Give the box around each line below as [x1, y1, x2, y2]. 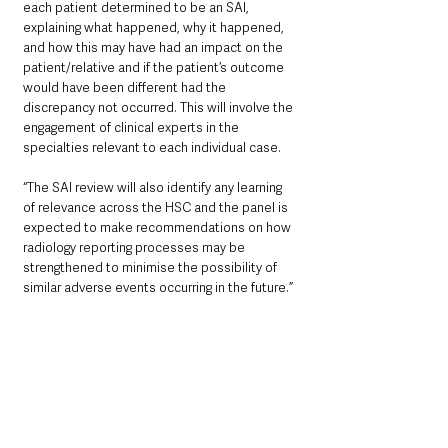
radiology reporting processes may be [23, 239, 248, 257]
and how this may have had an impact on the [23, 39, 286, 57]
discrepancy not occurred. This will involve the [23, 99, 296, 117]
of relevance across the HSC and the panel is [23, 199, 291, 217]
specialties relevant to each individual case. [23, 139, 281, 157]
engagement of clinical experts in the [23, 119, 242, 137]
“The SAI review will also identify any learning [23, 179, 285, 197]
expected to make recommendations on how [23, 219, 294, 237]
